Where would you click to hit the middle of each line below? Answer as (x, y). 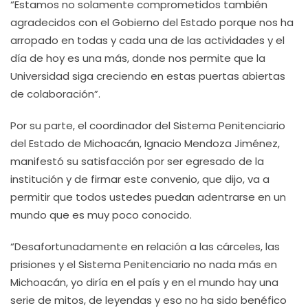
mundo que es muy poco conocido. (101, 215)
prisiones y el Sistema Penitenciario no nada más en (144, 264)
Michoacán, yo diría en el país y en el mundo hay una (144, 282)
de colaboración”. (55, 94)
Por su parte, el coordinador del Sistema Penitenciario (148, 125)
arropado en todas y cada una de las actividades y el (147, 40)
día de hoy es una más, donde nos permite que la (138, 58)
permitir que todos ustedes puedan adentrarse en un (148, 197)
